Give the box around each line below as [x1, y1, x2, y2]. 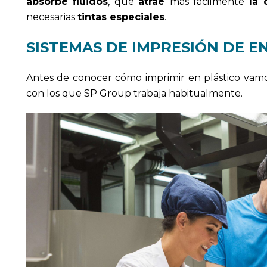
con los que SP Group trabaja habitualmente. [26, 87, 243, 99]
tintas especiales [77, 11, 164, 23]
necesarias [26, 11, 77, 23]
